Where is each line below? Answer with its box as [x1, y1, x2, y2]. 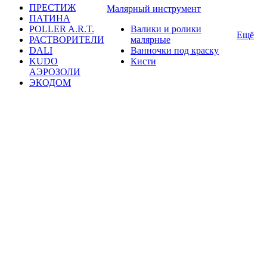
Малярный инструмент [107, 4, 201, 14]
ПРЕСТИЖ [29, 2, 76, 13]
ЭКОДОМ [29, 77, 71, 88]
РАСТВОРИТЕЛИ [29, 35, 104, 45]
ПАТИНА [29, 13, 70, 23]
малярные [131, 35, 170, 45]
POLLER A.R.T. [29, 24, 94, 34]
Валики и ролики [131, 24, 201, 34]
